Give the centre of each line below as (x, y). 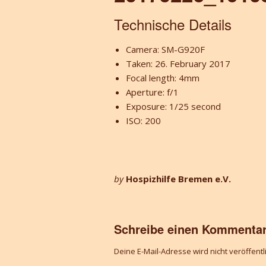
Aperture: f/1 (152, 92)
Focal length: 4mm (163, 77)
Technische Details (173, 24)
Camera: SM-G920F (165, 49)
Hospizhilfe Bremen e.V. (178, 178)
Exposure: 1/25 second (173, 106)
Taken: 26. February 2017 (178, 63)
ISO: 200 (143, 120)
